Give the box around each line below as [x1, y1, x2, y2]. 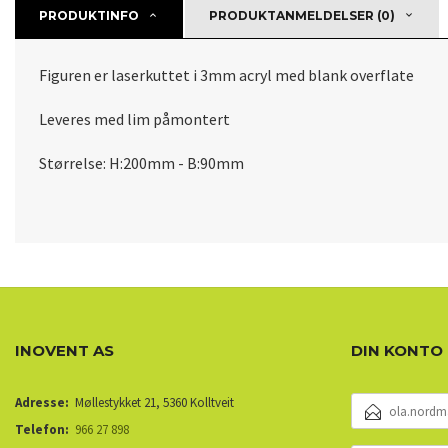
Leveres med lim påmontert [39, 109, 230, 129]
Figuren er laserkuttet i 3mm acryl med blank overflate [39, 65, 414, 85]
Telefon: [15, 421, 69, 438]
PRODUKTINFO [39, 8, 139, 23]
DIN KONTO [351, 341, 443, 360]
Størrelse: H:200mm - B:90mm [39, 153, 244, 173]
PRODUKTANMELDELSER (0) [209, 8, 395, 23]
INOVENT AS [15, 341, 114, 360]
